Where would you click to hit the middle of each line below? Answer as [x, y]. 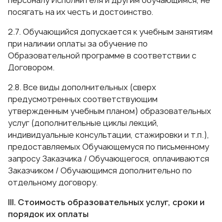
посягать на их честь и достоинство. [81, 12]
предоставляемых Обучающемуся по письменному [109, 147]
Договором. [31, 67]
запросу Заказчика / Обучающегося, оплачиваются [109, 159]
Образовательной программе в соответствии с [102, 55]
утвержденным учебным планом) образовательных [110, 111]
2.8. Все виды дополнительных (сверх [82, 87]
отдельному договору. [53, 182]
